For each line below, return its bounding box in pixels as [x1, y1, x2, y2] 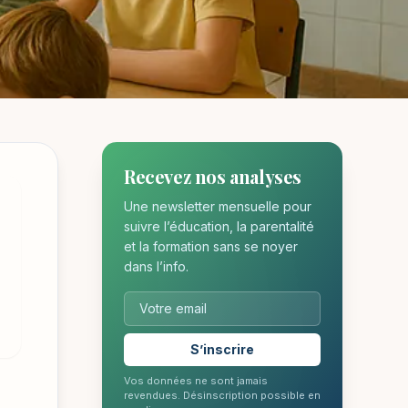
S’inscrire [190, 342, 254, 357]
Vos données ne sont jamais [124, 374, 268, 387]
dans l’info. [124, 259, 189, 274]
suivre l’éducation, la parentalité [124, 219, 314, 234]
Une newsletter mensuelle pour [124, 199, 311, 214]
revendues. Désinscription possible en [124, 389, 321, 402]
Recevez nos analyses [124, 164, 301, 189]
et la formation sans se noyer [124, 239, 298, 254]
